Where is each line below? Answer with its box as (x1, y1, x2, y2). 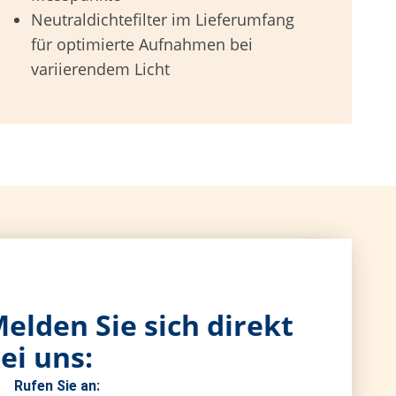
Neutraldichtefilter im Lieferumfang (31, 9, 295, 30)
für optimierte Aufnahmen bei (31, 34, 254, 55)
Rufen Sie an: (13, 377, 100, 394)
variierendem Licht (31, 58, 171, 80)
